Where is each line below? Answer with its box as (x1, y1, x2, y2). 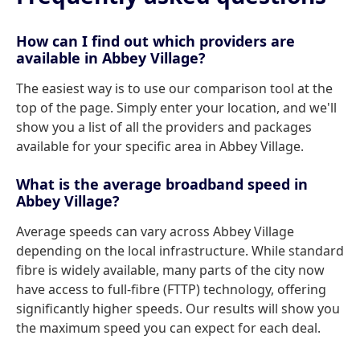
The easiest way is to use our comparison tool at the (16, 80, 333, 97)
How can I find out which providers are (16, 31, 295, 51)
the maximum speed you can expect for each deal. (16, 319, 321, 337)
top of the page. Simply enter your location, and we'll (16, 99, 337, 117)
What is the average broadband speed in (16, 174, 308, 194)
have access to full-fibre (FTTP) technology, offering (16, 280, 326, 298)
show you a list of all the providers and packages (16, 118, 312, 136)
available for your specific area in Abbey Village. (16, 137, 304, 155)
